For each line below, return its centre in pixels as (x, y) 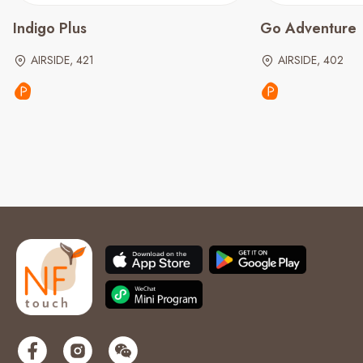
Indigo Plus (50, 28)
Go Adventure (308, 28)
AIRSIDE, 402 (311, 60)
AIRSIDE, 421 (62, 60)
